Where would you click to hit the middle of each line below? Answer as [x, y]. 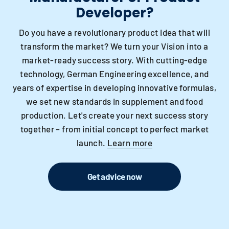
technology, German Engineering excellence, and [114, 73]
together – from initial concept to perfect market [114, 129]
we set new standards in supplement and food [114, 101]
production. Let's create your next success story [114, 115]
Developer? [114, 13]
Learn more [130, 142]
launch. [92, 142]
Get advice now [114, 176]
